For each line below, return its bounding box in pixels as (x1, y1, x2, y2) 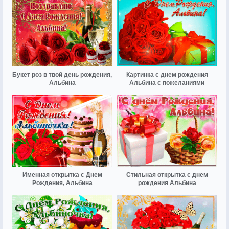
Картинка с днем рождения (126, 71, 208, 79)
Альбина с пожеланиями (129, 79, 204, 87)
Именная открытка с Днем (22, 171, 102, 178)
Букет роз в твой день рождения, (12, 71, 112, 79)
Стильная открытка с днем (126, 171, 208, 178)
